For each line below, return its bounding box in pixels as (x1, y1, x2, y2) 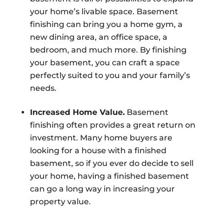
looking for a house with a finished (29, 146, 166, 156)
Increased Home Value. (29, 108, 125, 117)
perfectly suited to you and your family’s (29, 71, 190, 81)
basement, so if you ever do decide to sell (29, 159, 193, 168)
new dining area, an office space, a (29, 32, 167, 42)
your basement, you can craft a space (29, 58, 180, 68)
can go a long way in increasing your (29, 184, 175, 194)
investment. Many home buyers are (29, 133, 172, 143)
